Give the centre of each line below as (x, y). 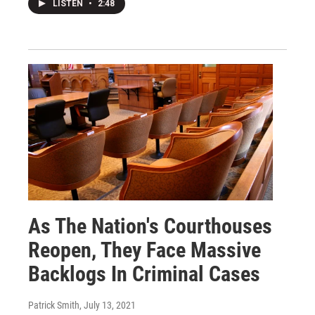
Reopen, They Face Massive (144, 250)
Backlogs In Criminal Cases (144, 274)
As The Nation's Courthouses (150, 226)
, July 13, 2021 (108, 305)
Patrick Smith (54, 305)
